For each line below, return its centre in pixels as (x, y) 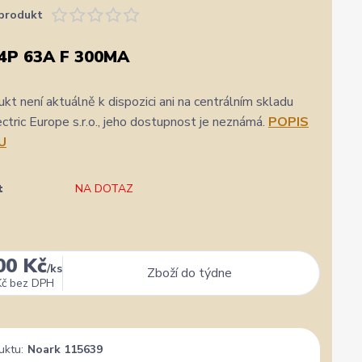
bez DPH (32, 283)
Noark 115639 (65, 349)
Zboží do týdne (189, 273)
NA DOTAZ (104, 189)
